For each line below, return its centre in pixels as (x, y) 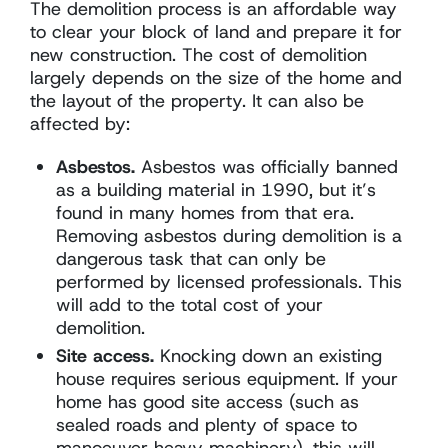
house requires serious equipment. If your (227, 378)
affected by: (80, 123)
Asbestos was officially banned (267, 166)
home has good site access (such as (208, 401)
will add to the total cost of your (190, 304)
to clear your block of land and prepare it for (216, 31)
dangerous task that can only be (191, 258)
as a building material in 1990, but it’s (216, 189)
